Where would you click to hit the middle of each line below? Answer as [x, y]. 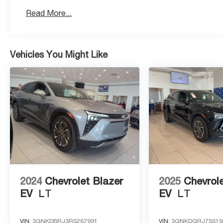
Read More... [49, 13]
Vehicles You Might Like [59, 54]
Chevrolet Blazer [84, 181]
